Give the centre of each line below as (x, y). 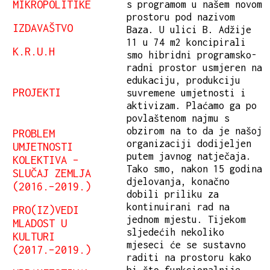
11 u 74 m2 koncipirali (186, 42)
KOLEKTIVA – (46, 160)
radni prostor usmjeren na (194, 68)
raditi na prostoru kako (189, 258)
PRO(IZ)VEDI (46, 210)
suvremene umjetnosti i (186, 93)
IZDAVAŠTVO (43, 28)
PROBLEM (34, 133)
